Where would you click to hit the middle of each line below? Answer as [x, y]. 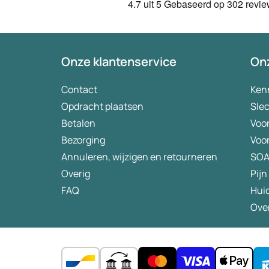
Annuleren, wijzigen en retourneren [139, 157]
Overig [76, 174]
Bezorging [83, 140]
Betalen [78, 123]
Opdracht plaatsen [102, 107]
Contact [79, 90]
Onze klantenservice [119, 62]
